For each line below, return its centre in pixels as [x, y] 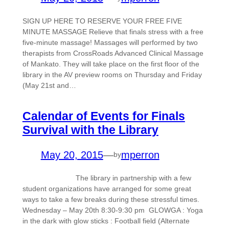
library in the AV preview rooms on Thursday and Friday [112, 74]
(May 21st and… [49, 85]
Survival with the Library [90, 130]
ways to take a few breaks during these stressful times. [111, 199]
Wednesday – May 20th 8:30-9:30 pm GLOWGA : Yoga [112, 210]
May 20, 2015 [72, 155]
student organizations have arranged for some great [107, 188]
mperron [140, 155]
